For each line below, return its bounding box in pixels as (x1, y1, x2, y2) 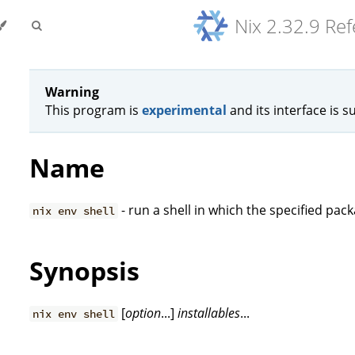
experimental (142, 101, 227, 119)
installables (177, 304, 241, 323)
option (125, 304, 162, 323)
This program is (45, 101, 142, 119)
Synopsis (29, 253, 139, 288)
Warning (45, 82, 99, 101)
